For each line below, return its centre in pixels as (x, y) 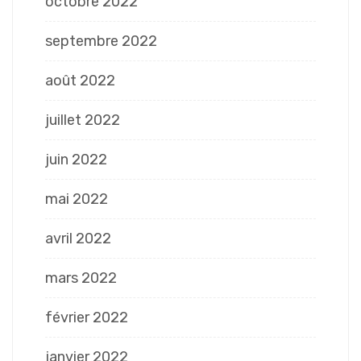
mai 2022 (77, 199)
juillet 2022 (83, 120)
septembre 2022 (101, 41)
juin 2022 (76, 160)
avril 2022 (78, 239)
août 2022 (80, 81)
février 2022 (87, 318)
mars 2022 (81, 278)
